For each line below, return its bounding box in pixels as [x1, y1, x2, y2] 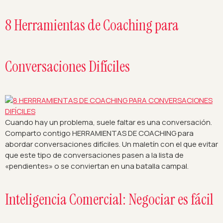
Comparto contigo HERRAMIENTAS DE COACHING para [5, 127, 194, 138]
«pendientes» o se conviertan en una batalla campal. [5, 160, 189, 171]
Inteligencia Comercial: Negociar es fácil [5, 190, 214, 210]
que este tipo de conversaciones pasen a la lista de [5, 149, 184, 160]
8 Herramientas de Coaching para [5, 15, 179, 35]
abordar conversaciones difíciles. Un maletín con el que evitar [5, 138, 218, 149]
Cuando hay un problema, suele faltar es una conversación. [5, 116, 212, 127]
